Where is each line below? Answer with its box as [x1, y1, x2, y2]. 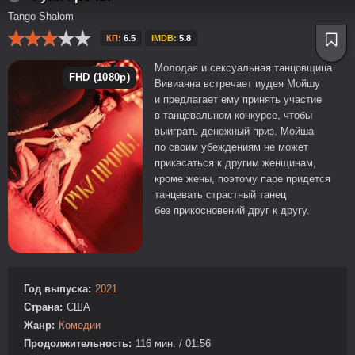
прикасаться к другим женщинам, [155, 157, 316, 169]
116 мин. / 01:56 [136, 337, 211, 349]
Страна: [24, 300, 63, 313]
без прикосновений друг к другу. [155, 204, 310, 216]
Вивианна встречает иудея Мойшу [155, 78, 320, 90]
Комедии [59, 319, 101, 331]
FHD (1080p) [68, 71, 130, 83]
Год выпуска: [24, 282, 91, 295]
